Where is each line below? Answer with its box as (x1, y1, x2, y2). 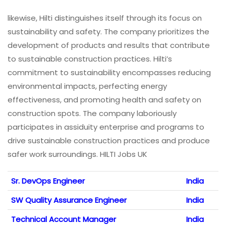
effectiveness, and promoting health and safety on (8, 94, 201, 105)
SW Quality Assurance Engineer (11, 194, 127, 205)
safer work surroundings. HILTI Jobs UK (8, 148, 147, 159)
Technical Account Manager (11, 213, 116, 224)
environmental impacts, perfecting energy (8, 80, 167, 91)
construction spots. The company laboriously (8, 107, 177, 119)
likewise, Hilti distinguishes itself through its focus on (8, 12, 202, 23)
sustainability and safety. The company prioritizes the (8, 26, 209, 37)
